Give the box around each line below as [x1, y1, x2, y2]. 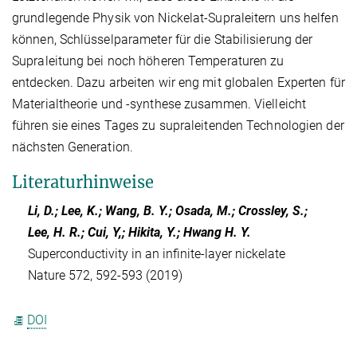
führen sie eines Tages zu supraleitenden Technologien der [12, 118, 344, 134]
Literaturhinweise [12, 172, 154, 193]
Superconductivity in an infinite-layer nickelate [28, 246, 285, 262]
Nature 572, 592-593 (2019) [28, 268, 182, 284]
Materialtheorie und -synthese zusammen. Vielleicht [12, 96, 307, 112]
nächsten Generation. [12, 139, 133, 155]
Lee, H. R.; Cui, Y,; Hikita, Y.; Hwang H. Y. [28, 225, 251, 241]
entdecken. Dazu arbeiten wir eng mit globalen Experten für [12, 75, 345, 91]
